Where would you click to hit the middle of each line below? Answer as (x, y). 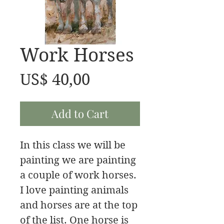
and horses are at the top (79, 205)
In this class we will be (73, 145)
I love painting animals (74, 190)
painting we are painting (78, 160)
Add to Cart (80, 114)
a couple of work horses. (78, 175)
